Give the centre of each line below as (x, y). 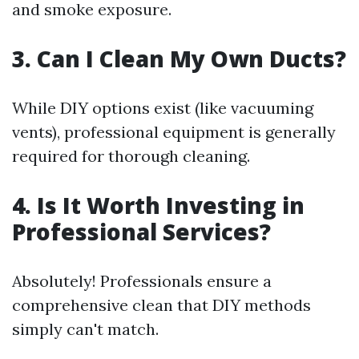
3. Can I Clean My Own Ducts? (179, 59)
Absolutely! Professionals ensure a (142, 281)
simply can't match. (85, 329)
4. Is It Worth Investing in (158, 206)
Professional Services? (141, 232)
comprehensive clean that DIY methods (161, 305)
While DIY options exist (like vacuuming (163, 108)
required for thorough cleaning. (131, 156)
